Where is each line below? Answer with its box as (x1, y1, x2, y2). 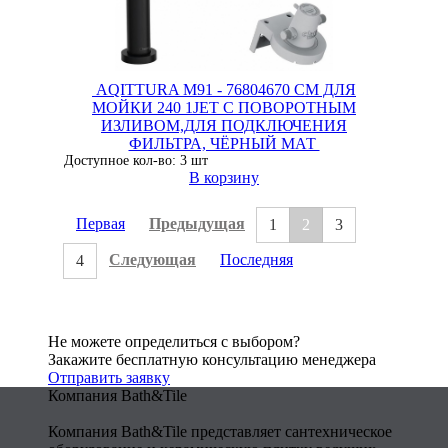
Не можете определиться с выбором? (48, 333, 300, 350)
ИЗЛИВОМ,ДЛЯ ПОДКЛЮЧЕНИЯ (101, 117, 347, 134)
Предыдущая (149, 215, 245, 232)
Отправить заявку (48, 369, 170, 386)
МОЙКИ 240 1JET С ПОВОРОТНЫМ (92, 99, 356, 116)
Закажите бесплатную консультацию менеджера (48, 351, 376, 368)
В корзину (189, 169, 259, 186)
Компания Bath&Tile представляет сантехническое (48, 423, 392, 440)
